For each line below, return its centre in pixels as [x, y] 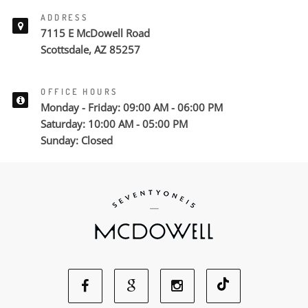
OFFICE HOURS [79, 92]
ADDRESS [65, 18]
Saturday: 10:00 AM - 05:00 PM [114, 124]
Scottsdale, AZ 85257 [90, 49]
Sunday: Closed [77, 140]
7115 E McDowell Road [95, 33]
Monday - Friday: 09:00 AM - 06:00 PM [132, 107]
